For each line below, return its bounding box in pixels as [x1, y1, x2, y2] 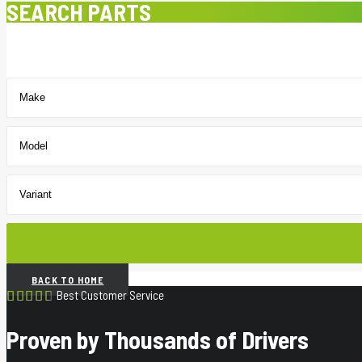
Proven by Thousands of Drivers [6, 324, 309, 354]
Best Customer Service [56, 288, 164, 303]
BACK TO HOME [32, 273, 104, 285]
